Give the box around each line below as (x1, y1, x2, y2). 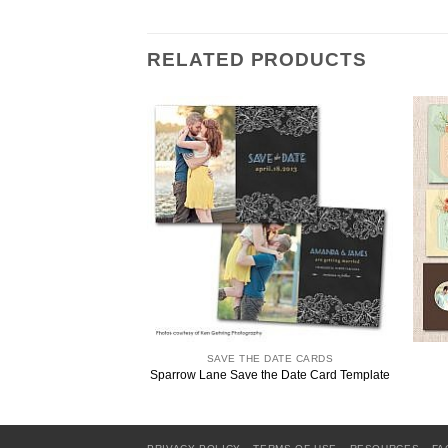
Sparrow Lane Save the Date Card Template (150, 367, 391, 382)
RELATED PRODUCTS (147, 49, 367, 71)
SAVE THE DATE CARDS (206, 352, 334, 364)
